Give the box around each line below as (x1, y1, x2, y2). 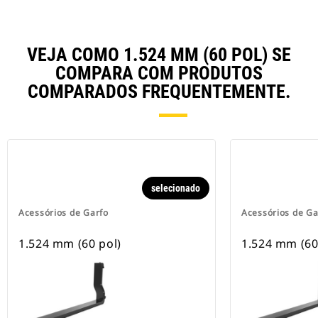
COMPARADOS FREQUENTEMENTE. (27, 81, 291, 103)
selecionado (151, 182, 200, 194)
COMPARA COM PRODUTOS (55, 62, 263, 84)
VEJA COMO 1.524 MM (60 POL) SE (27, 44, 291, 66)
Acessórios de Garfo (18, 207, 109, 219)
